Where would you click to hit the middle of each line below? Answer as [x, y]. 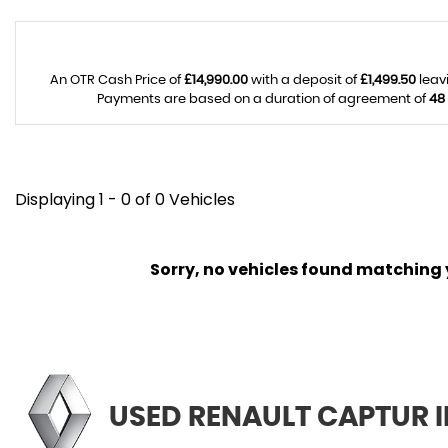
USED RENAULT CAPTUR [269, 418]
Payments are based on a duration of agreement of [262, 99]
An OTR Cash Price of [116, 80]
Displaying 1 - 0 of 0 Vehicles [125, 199]
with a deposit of [303, 80]
